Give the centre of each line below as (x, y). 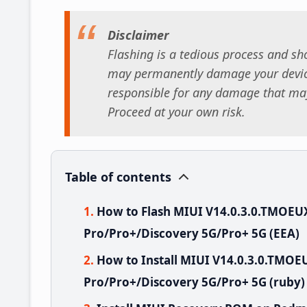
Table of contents (118, 176)
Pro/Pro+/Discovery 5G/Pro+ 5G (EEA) (192, 233)
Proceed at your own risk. (176, 112)
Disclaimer (138, 35)
